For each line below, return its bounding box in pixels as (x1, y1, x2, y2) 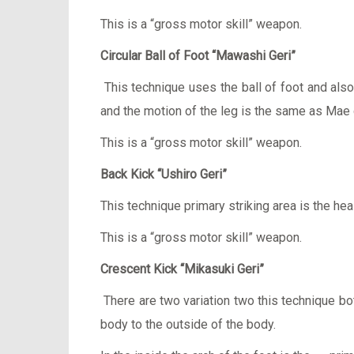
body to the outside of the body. (100, 317, 276, 332)
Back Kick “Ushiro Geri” (100, 167, 227, 182)
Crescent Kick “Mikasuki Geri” (100, 262, 264, 277)
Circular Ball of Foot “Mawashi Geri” (100, 48, 296, 63)
